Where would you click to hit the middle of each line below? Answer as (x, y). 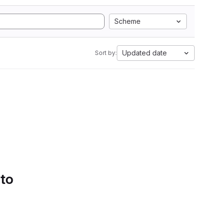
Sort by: (106, 53)
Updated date (145, 53)
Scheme (127, 21)
